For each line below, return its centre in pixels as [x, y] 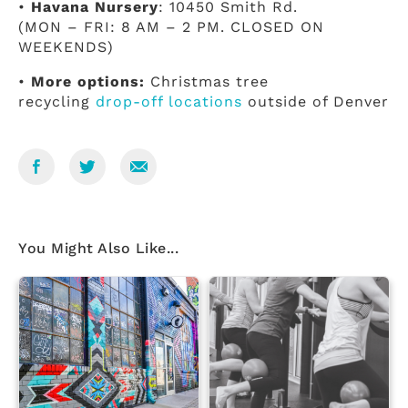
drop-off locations [169, 102]
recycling [57, 102]
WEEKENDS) [66, 47]
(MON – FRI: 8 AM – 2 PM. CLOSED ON [171, 27]
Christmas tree [209, 82]
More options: [91, 82]
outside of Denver [316, 102]
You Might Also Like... [98, 248]
